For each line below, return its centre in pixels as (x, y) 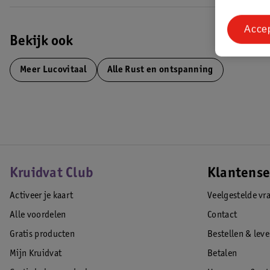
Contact (222, 215)
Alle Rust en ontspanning (160, 70)
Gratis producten (42, 234)
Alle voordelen (38, 215)
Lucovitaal (64, 70)
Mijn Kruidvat (36, 254)
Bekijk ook (41, 42)
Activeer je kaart (42, 196)
